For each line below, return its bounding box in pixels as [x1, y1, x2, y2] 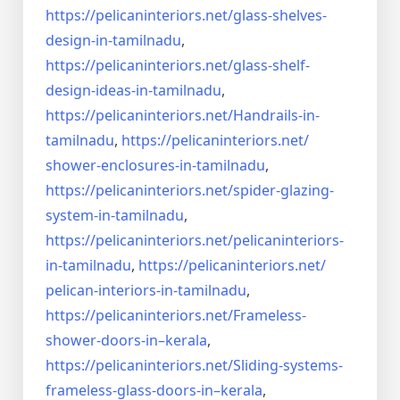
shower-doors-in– [46, 330, 165, 351]
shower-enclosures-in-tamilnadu [46, 155, 265, 176]
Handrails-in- [233, 105, 320, 126]
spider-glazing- [233, 180, 334, 201]
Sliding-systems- [233, 355, 343, 376]
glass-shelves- [233, 5, 327, 26]
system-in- [46, 205, 115, 226]
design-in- [46, 30, 112, 51]
